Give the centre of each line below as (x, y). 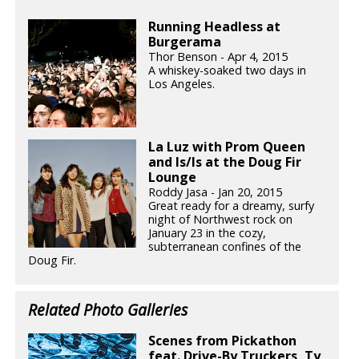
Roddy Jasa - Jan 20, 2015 (216, 192)
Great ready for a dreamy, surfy (232, 205)
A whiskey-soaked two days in (228, 71)
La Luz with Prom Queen (227, 146)
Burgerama (185, 42)
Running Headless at (215, 27)
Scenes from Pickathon (223, 341)
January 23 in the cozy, (208, 232)
